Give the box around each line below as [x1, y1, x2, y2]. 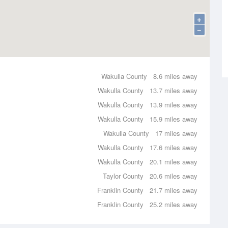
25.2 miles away [150, 199, 197, 209]
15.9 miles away [150, 114, 197, 124]
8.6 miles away [153, 71, 197, 81]
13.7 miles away [150, 85, 197, 95]
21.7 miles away [150, 185, 197, 195]
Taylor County [103, 171, 144, 181]
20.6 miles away [150, 171, 197, 181]
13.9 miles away [150, 100, 197, 109]
